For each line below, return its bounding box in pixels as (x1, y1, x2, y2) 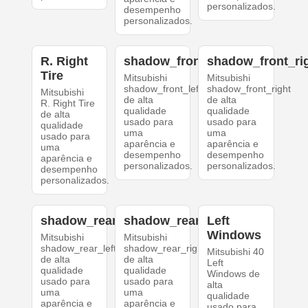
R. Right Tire (40, 98, 95, 109)
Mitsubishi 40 (207, 246, 265, 258)
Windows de (207, 268, 261, 280)
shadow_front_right (207, 83, 291, 95)
